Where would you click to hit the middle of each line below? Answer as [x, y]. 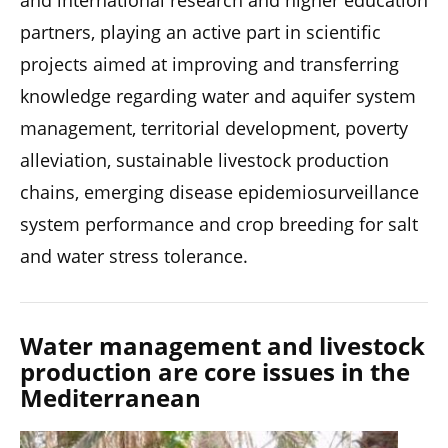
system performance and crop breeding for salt [219, 224]
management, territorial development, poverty [214, 128]
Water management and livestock [222, 345]
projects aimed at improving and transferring [209, 64]
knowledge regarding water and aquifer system [218, 96]
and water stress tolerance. [134, 256]
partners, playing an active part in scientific [200, 32]
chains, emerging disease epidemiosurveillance [219, 192]
